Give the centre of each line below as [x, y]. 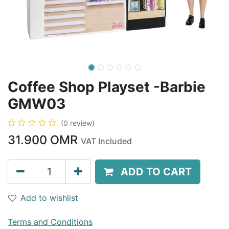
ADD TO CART [156, 172]
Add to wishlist [49, 198]
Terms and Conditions [50, 222]
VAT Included [106, 141]
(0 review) [78, 123]
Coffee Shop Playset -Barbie [107, 87]
